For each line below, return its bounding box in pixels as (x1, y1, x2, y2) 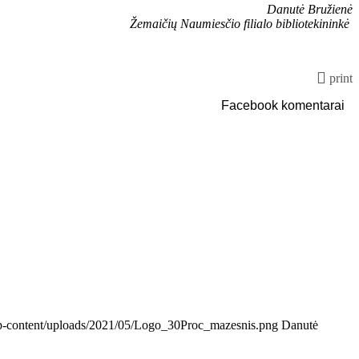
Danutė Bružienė (267, 2, 353, 16)
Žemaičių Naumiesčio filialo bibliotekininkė (130, 16, 353, 30)
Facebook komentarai (221, 98, 345, 112)
